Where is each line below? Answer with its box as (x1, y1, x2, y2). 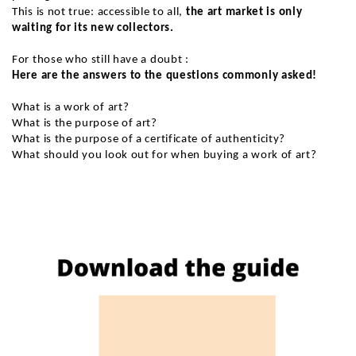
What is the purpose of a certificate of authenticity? (12, 133, 286, 145)
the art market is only (183, 6, 303, 18)
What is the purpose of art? (12, 117, 157, 130)
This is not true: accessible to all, (12, 6, 184, 18)
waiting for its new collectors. (12, 21, 174, 34)
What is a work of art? (12, 101, 130, 114)
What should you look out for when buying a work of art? (12, 149, 317, 161)
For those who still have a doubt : (12, 53, 189, 66)
